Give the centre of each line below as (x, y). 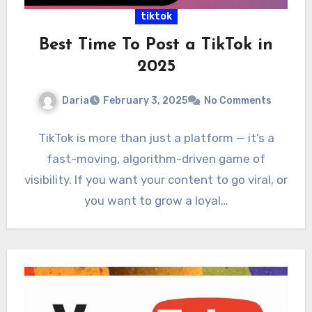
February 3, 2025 (145, 101)
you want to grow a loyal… (156, 201)
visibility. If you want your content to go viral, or (156, 180)
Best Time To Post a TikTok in (156, 45)
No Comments (237, 101)
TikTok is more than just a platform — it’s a (156, 138)
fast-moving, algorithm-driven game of (156, 159)
